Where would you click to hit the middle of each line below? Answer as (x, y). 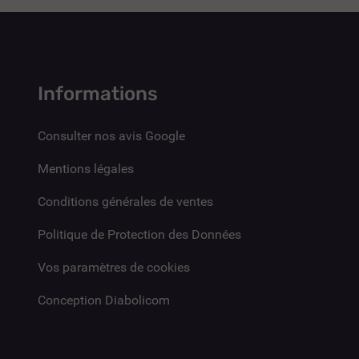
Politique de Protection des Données (139, 234)
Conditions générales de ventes (125, 201)
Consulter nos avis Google (111, 135)
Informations (97, 93)
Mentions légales (85, 168)
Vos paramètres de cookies (113, 267)
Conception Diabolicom (103, 300)
